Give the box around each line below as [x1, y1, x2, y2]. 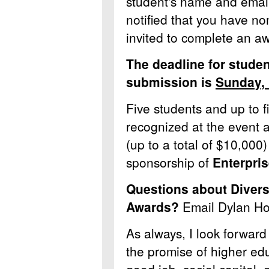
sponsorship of [126, 153, 209, 171]
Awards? [126, 198, 179, 216]
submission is [126, 73, 216, 91]
